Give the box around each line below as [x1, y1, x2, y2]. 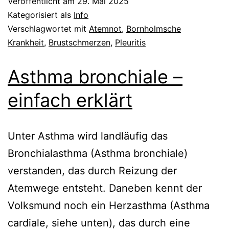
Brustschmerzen [49, 37, 110, 48]
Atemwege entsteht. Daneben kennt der [8, 181, 202, 194]
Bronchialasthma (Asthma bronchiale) [8, 147, 188, 159]
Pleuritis [115, 37, 146, 48]
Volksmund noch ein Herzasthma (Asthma [8, 199, 210, 212]
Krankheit [8, 37, 44, 48]
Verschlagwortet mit [8, 23, 89, 34]
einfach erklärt [8, 88, 132, 111]
